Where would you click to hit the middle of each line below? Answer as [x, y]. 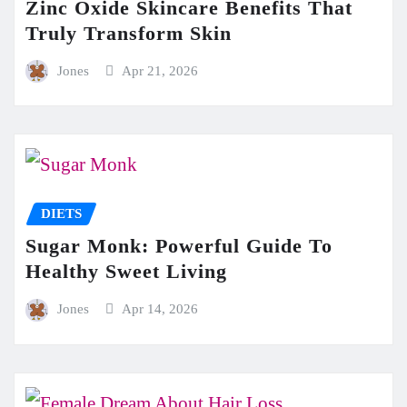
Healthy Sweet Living [126, 272]
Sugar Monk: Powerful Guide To [179, 246]
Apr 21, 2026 [160, 70]
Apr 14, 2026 [160, 309]
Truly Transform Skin [129, 33]
